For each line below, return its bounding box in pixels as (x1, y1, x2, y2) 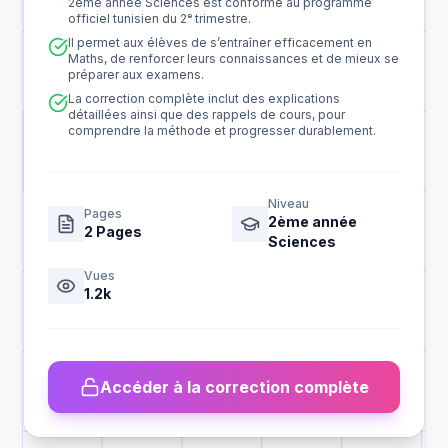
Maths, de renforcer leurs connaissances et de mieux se (68, 51, 399, 66)
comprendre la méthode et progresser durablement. (68, 123, 376, 138)
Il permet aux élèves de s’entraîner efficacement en (68, 35, 372, 50)
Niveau (268, 196, 309, 211)
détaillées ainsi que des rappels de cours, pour (68, 107, 345, 122)
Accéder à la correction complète (99, 377, 369, 397)
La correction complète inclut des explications (68, 91, 340, 106)
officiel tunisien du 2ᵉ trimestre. (68, 11, 251, 26)
